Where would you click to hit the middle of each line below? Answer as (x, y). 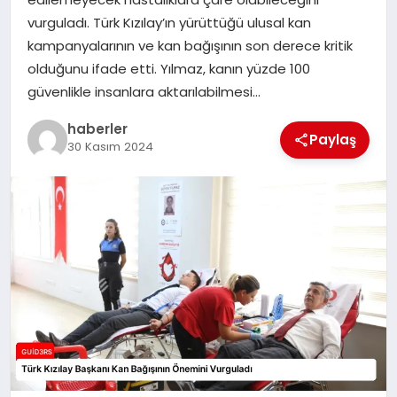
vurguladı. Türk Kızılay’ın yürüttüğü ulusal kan (169, 22)
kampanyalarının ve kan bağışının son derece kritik (190, 45)
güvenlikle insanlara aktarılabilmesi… (144, 91)
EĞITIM (45, 56)
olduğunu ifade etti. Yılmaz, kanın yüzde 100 (168, 68)
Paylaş (333, 139)
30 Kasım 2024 (110, 147)
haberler (97, 129)
